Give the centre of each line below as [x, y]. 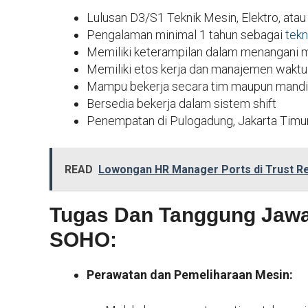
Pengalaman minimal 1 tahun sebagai [186, 34]
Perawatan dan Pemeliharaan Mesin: [190, 274]
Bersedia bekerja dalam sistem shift [181, 103]
